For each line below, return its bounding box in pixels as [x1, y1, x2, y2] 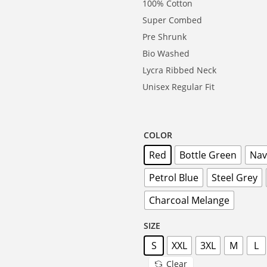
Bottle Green [179, 148, 237, 162]
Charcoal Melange [149, 194, 229, 207]
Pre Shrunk [142, 31, 187, 42]
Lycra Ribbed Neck [142, 64, 216, 76]
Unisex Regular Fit [142, 81, 215, 92]
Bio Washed [142, 48, 190, 59]
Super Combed [142, 14, 202, 26]
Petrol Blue [149, 171, 198, 184]
